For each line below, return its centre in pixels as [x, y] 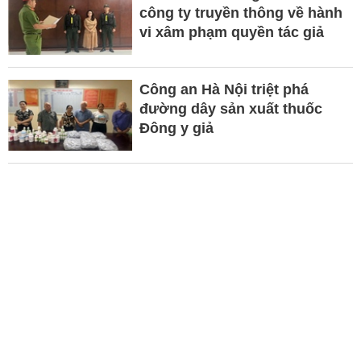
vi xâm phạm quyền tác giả [231, 32]
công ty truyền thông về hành [241, 12]
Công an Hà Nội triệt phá [224, 89]
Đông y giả [176, 128]
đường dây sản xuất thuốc [230, 108]
